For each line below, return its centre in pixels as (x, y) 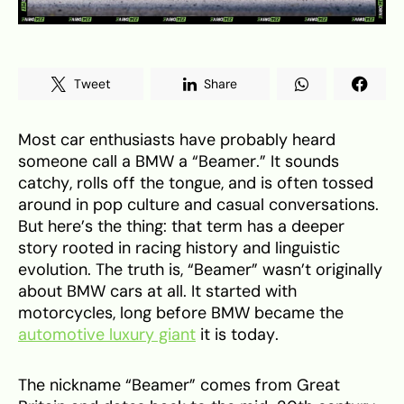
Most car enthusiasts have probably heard (177, 140)
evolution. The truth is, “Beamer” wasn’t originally (200, 270)
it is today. (237, 335)
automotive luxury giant (107, 335)
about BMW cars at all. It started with (157, 292)
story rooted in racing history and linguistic (179, 248)
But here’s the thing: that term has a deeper (181, 227)
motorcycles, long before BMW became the (181, 313)
